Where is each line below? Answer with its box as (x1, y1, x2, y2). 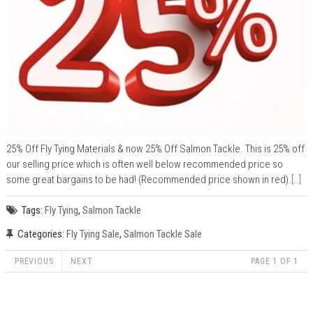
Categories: (15, 227, 66, 240)
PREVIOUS (14, 256, 54, 267)
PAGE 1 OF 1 (251, 256, 299, 267)
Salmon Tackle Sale (123, 227, 202, 240)
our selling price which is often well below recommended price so (6, 157, 283, 170)
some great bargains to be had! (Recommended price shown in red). (6, 173, 291, 186)
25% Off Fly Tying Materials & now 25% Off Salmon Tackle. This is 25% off (6, 142, 305, 155)
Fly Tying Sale (66, 227, 119, 240)
